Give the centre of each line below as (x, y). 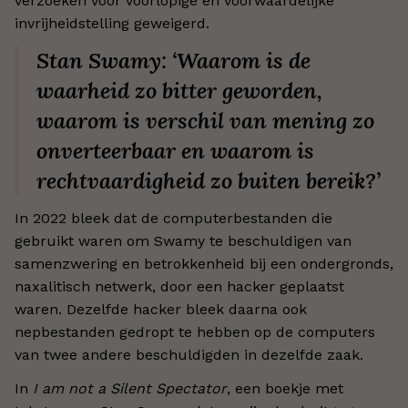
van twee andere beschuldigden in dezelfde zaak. (189, 355)
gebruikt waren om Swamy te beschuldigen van (183, 241)
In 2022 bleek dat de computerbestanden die (173, 218)
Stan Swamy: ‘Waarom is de (173, 61)
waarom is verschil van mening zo (205, 121)
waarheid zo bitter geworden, (179, 91)
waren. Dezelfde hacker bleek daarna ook (161, 309)
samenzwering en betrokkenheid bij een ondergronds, (204, 264)
